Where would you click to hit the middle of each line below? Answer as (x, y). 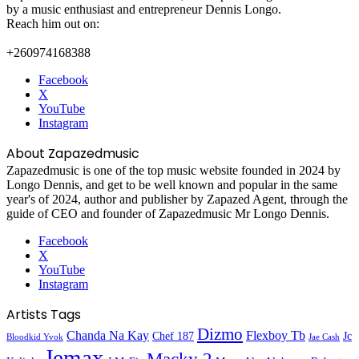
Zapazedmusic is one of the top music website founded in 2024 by (173, 170)
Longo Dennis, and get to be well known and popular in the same (172, 184)
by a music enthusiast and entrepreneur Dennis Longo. (144, 9)
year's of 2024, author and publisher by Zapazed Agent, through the (177, 199)
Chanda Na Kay (108, 335)
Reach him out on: (53, 23)
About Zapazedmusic (73, 153)
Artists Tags (44, 314)
